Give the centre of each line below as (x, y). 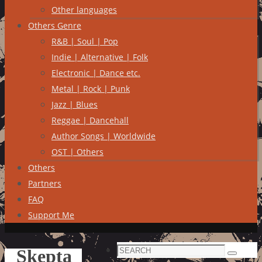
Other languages (84, 10)
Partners (45, 183)
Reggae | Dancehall (90, 120)
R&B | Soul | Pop (85, 41)
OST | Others (77, 152)
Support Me (51, 215)
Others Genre (55, 25)
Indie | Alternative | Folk (100, 57)
